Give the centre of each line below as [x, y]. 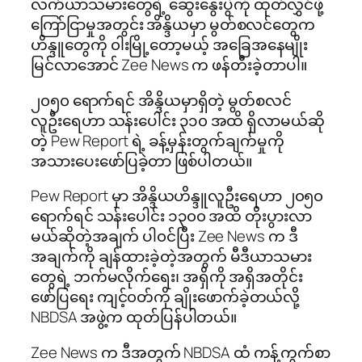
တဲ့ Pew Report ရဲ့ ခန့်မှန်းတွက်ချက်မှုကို [158, 140]
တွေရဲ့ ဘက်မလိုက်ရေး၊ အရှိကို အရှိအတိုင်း [167, 277]
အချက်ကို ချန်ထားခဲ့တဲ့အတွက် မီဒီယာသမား [172, 257]
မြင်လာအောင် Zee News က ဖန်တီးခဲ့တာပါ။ [171, 65]
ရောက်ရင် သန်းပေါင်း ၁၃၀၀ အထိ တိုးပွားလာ [171, 216]
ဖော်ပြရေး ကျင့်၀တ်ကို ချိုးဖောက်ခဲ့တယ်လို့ [166, 297]
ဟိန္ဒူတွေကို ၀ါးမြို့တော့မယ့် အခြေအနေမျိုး [170, 45]
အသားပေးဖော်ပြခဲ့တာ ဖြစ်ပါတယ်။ [143, 160]
